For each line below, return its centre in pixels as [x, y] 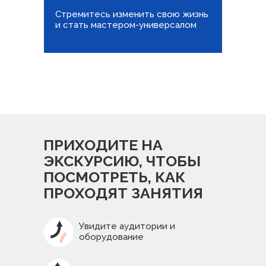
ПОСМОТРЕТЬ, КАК [114, 177]
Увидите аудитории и [127, 226]
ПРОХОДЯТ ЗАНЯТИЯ [123, 193]
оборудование [111, 237]
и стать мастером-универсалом [126, 25]
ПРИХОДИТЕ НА [103, 145]
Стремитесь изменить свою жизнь [132, 14]
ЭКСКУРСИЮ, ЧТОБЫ [122, 161]
